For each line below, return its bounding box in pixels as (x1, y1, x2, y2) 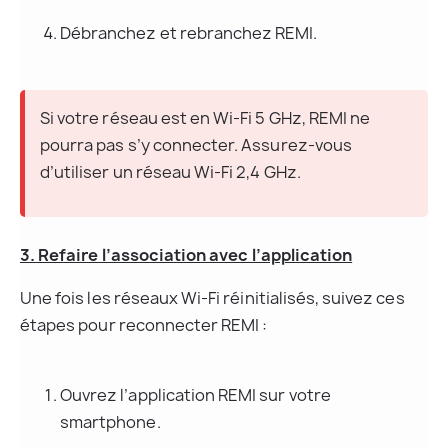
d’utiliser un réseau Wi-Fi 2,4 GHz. (40, 161, 301, 184)
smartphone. (60, 411, 161, 434)
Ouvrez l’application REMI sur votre (60, 384, 334, 407)
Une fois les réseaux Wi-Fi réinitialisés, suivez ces (20, 287, 408, 310)
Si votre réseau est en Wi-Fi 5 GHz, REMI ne (40, 107, 374, 130)
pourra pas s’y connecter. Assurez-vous (40, 134, 355, 157)
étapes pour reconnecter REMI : (20, 314, 268, 337)
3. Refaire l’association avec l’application (20, 244, 353, 267)
